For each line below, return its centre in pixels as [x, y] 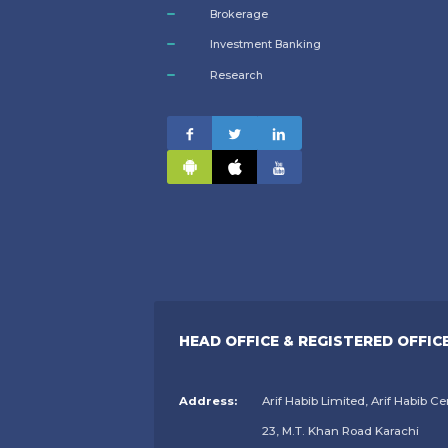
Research [236, 75]
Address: [208, 401]
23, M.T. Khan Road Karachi [340, 431]
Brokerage [239, 13]
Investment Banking [265, 44]
